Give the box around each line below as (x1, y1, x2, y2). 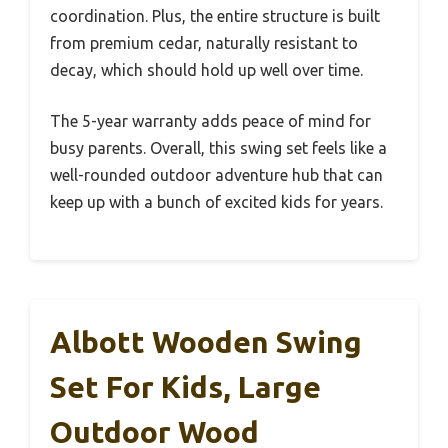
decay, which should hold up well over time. (50, 60, 363, 79)
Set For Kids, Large (50, 369, 321, 404)
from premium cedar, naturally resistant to (50, 33, 358, 52)
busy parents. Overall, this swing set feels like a (50, 138, 387, 157)
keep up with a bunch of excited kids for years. (50, 192, 383, 211)
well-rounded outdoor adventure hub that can (50, 165, 383, 184)
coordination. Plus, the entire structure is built (50, 6, 380, 25)
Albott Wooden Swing (50, 324, 362, 359)
